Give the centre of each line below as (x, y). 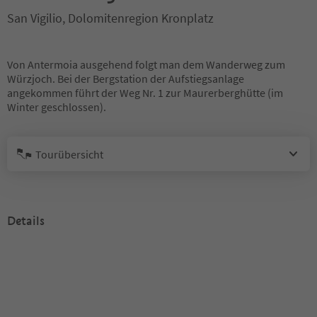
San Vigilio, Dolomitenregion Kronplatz (110, 18)
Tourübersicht (69, 154)
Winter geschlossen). (57, 107)
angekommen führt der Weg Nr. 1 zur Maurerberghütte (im (145, 93)
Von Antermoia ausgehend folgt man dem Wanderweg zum (146, 64)
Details (26, 221)
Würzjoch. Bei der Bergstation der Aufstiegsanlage (126, 79)
